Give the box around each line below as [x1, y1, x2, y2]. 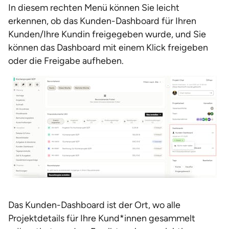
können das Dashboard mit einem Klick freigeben [8, 42, 208, 53]
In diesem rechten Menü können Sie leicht [8, 2, 179, 13]
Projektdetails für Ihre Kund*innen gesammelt [8, 213, 195, 224]
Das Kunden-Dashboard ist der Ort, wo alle [8, 199, 180, 211]
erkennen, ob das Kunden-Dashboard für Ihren [8, 15, 196, 27]
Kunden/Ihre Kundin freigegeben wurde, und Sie [8, 29, 206, 40]
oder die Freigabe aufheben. [8, 55, 124, 66]
